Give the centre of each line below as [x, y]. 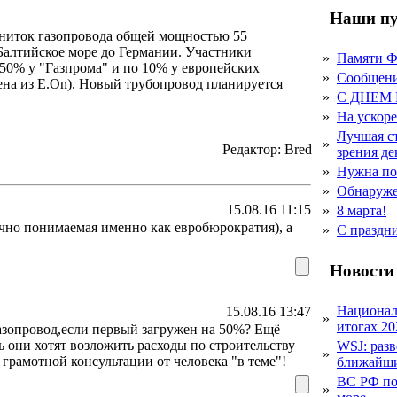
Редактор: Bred [267, 149]
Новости [360, 270]
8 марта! [362, 210]
